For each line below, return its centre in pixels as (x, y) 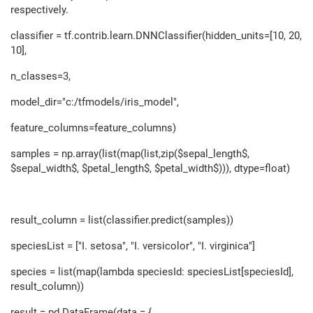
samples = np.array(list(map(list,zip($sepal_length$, (130, 154)
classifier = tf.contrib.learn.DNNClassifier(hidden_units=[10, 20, (156, 36)
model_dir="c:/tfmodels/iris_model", (95, 102)
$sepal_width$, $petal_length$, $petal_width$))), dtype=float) (150, 169)
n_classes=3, (41, 77)
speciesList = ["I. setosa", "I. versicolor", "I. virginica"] (133, 246)
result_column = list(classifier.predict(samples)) (122, 220)
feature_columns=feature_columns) (93, 128)
